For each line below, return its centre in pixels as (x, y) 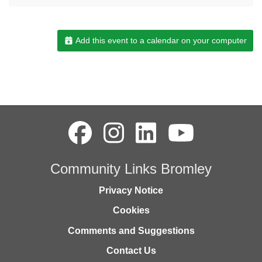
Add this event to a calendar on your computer (160, 41)
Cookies (131, 211)
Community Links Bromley (131, 169)
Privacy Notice (131, 190)
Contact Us (131, 251)
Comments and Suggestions (131, 230)
